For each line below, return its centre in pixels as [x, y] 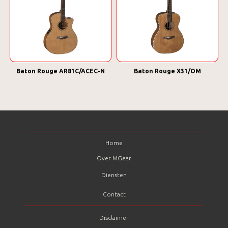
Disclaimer [114, 218]
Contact [114, 194]
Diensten [114, 175]
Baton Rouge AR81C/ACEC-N [61, 71]
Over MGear [114, 158]
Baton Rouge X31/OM [167, 71]
